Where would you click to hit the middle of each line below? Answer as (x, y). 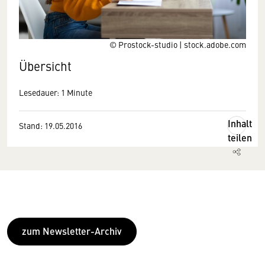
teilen (240, 138)
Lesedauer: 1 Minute (56, 92)
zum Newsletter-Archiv (72, 231)
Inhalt (240, 123)
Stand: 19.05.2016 (51, 125)
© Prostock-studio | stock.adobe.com (178, 44)
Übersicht (45, 66)
